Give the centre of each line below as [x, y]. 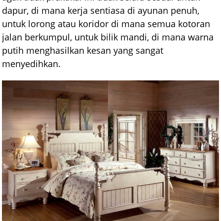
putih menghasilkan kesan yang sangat [83, 50]
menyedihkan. [32, 64]
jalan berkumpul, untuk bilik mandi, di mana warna [108, 37]
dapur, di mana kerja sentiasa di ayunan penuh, [101, 10]
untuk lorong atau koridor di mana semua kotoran [106, 24]
